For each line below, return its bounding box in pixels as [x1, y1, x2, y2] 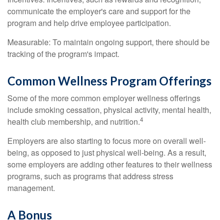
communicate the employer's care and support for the [7, 5, 191, 17]
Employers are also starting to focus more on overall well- [7, 135, 206, 146]
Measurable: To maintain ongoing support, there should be [7, 36, 210, 48]
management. [7, 182, 55, 193]
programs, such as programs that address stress [7, 170, 173, 182]
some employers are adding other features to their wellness [7, 159, 212, 170]
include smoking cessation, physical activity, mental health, [7, 104, 211, 115]
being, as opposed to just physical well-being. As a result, [7, 147, 206, 158]
